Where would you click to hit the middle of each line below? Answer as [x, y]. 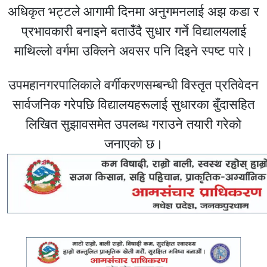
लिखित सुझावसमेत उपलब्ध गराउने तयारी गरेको [133, 124]
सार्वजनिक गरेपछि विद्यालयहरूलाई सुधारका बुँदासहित [133, 104]
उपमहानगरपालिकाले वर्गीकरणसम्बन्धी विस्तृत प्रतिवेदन [133, 85]
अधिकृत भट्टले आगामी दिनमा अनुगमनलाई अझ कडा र [133, 11]
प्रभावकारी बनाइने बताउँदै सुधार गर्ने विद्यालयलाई [133, 31]
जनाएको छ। [133, 144]
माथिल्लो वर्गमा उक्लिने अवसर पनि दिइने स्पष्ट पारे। [133, 51]
